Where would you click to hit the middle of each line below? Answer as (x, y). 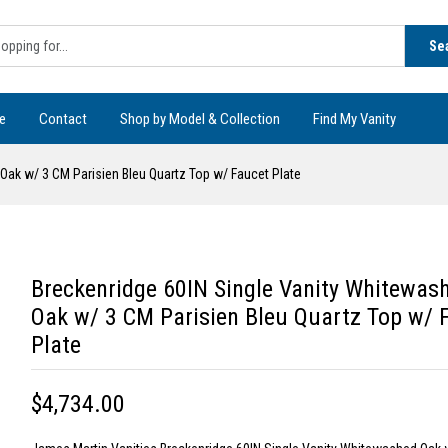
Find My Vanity (354, 118)
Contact (63, 118)
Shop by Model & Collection (200, 118)
